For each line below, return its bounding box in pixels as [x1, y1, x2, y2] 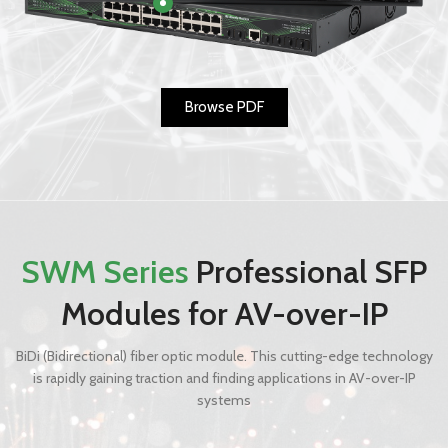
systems [197, 391, 251, 410]
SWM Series [21, 252, 196, 292]
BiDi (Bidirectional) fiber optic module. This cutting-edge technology [15, 347, 433, 366]
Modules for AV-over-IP [60, 294, 388, 334]
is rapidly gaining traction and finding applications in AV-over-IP [32, 369, 416, 388]
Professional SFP [196, 252, 427, 292]
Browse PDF [184, 98, 264, 117]
